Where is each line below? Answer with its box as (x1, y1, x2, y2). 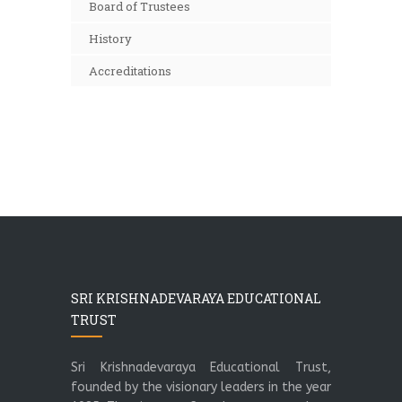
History (89, 31, 132, 47)
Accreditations (89, 63, 171, 79)
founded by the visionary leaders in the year (71, 380, 331, 395)
